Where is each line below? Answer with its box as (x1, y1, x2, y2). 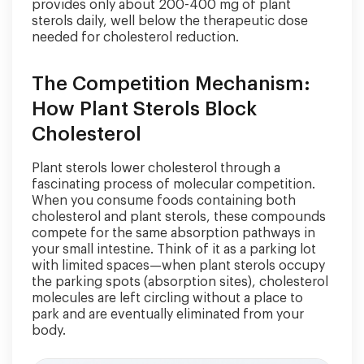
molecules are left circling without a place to (32, 292, 303, 305)
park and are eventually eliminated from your (32, 308, 304, 321)
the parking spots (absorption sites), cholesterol (32, 275, 328, 288)
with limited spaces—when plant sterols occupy (32, 259, 325, 272)
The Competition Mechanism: (32, 74, 310, 93)
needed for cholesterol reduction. (32, 31, 239, 44)
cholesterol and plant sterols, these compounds (32, 210, 326, 223)
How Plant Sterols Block (32, 99, 257, 119)
